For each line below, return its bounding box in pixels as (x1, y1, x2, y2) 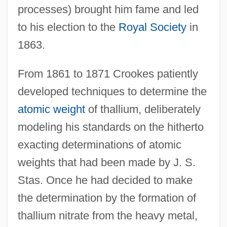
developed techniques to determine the (17, 85, 207, 98)
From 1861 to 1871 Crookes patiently (17, 67, 198, 80)
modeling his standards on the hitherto (17, 120, 204, 133)
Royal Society (118, 20, 186, 33)
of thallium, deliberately (85, 102, 201, 116)
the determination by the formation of (17, 191, 196, 204)
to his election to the (17, 20, 119, 33)
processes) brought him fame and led (17, 3, 199, 16)
